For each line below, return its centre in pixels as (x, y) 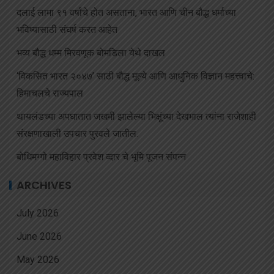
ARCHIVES (44, 185)
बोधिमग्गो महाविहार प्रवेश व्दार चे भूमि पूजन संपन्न (101, 157)
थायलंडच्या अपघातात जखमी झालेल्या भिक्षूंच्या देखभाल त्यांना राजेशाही (136, 117)
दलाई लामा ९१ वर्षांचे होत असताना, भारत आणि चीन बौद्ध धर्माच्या (126, 13)
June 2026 (39, 237)
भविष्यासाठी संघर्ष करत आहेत (67, 30)
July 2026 (38, 213)
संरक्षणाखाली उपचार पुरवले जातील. (77, 134)
